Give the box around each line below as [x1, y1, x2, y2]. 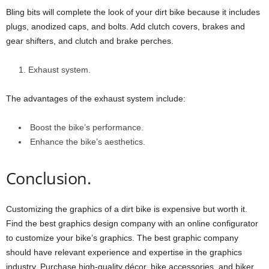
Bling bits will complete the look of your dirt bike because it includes [6, 7, 260, 17]
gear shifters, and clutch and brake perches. [6, 36, 174, 46]
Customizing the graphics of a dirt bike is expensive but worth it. [6, 204, 247, 214]
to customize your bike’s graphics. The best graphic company [6, 233, 238, 243]
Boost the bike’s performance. [30, 122, 144, 133]
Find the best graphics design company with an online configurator [6, 219, 258, 229]
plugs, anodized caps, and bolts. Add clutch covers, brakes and [6, 22, 245, 32]
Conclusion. [6, 167, 91, 190]
